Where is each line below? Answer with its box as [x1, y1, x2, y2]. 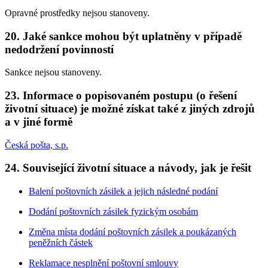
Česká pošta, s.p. [5, 139, 68, 150]
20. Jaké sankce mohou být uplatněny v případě [5, 29, 242, 42]
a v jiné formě [5, 115, 72, 129]
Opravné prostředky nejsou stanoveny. [5, 7, 150, 18]
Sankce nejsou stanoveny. [5, 67, 102, 78]
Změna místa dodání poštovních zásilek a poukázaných [29, 227, 236, 237]
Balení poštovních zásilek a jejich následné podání [29, 186, 218, 197]
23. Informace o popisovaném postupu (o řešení [5, 89, 237, 102]
